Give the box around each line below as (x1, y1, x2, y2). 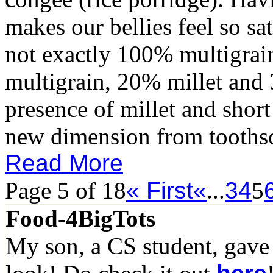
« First (126, 177, 193, 204)
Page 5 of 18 (5, 177, 126, 204)
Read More (5, 150, 123, 177)
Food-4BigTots (5, 205, 155, 232)
